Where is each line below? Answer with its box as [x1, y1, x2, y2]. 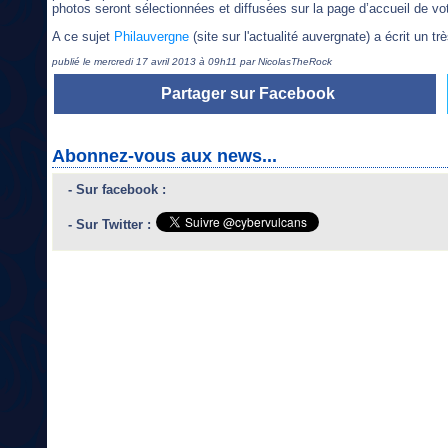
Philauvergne [114, 28, 189, 44]
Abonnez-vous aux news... [52, 146, 277, 167]
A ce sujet [52, 28, 114, 44]
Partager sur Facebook [160, 85, 335, 103]
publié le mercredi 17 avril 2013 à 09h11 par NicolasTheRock [52, 56, 332, 68]
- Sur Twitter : [68, 217, 151, 233]
